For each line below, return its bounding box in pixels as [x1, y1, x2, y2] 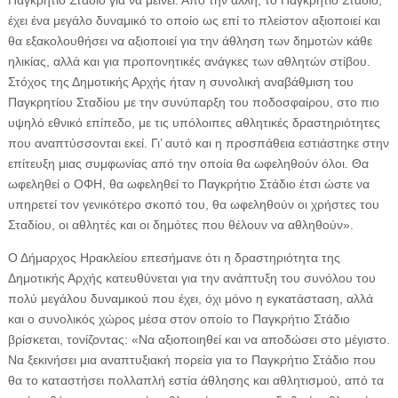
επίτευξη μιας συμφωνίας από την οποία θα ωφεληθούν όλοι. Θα [7, 156, 369, 171]
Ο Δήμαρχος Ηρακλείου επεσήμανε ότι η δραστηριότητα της [7, 251, 340, 265]
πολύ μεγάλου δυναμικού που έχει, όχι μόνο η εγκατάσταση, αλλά [7, 291, 373, 306]
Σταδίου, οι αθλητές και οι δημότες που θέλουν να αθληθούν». [7, 218, 354, 232]
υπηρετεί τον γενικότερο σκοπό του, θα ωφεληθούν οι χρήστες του [7, 197, 379, 211]
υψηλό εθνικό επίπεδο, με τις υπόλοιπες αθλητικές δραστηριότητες [7, 115, 380, 130]
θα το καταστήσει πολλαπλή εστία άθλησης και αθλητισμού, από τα [7, 373, 384, 387]
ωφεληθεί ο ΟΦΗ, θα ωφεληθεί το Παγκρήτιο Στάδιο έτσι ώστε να [7, 177, 370, 191]
